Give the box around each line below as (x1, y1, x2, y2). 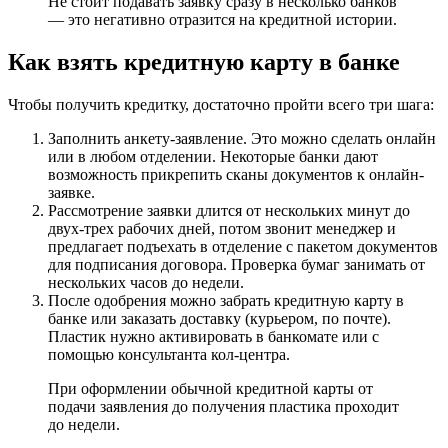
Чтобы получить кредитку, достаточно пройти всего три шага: (8, 95, 434, 113)
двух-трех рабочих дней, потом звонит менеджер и (48, 219, 396, 237)
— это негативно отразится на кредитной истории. (48, 10, 397, 28)
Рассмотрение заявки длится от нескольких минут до (48, 201, 410, 219)
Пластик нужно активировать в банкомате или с (48, 327, 379, 345)
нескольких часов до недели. (48, 273, 244, 291)
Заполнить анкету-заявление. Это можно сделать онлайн (48, 129, 436, 147)
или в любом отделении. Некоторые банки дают (48, 147, 378, 165)
